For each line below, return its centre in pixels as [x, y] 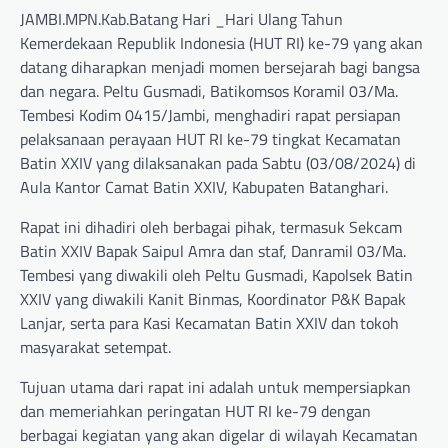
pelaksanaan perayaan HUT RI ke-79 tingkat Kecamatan [210, 139]
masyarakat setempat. [95, 347]
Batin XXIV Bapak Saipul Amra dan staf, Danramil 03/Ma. [213, 251]
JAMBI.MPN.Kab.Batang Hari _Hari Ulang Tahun [181, 19]
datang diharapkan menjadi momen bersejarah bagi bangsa [220, 67]
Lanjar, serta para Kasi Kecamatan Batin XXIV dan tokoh [209, 323]
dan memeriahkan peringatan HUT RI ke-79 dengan [195, 411]
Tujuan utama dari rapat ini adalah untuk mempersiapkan [215, 387]
